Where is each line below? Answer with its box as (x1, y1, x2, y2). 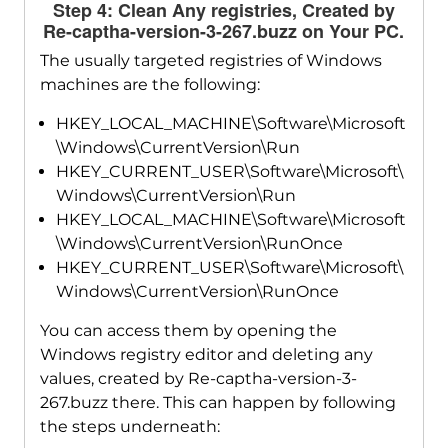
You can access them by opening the (39, 320, 337, 340)
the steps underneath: (39, 416, 220, 436)
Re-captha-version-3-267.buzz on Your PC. (43, 17, 405, 44)
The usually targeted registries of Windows (39, 50, 382, 70)
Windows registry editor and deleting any (39, 344, 373, 364)
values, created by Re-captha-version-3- (39, 368, 357, 388)
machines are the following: (39, 74, 260, 94)
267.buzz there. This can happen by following (39, 392, 396, 412)
